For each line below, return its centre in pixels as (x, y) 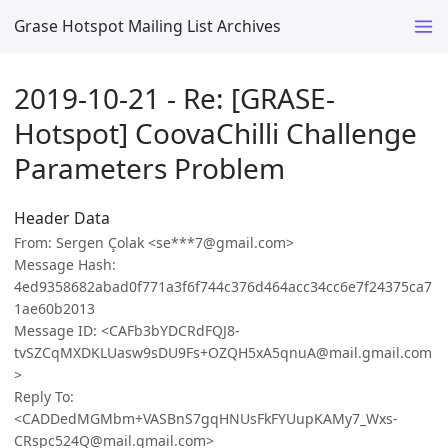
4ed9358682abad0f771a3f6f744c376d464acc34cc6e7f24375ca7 (223, 287)
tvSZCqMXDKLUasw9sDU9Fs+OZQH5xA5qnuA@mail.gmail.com (223, 353)
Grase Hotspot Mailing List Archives (147, 25)
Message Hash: (65, 265)
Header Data (62, 218)
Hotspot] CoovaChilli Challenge (215, 132)
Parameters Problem (149, 167)
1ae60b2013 (54, 309)
